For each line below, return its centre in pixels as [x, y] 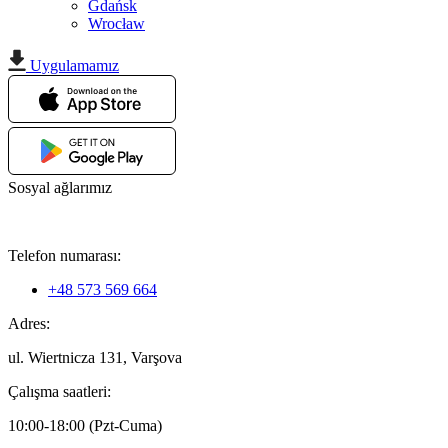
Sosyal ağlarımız [60, 188]
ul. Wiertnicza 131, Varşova [95, 358]
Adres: [29, 324]
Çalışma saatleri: [59, 392]
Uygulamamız [74, 66]
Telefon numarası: [64, 256]
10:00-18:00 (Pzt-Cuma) [85, 426]
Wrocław [116, 24]
